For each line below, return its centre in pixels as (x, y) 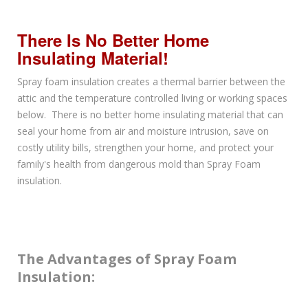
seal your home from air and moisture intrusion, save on (143, 131)
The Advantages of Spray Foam (127, 259)
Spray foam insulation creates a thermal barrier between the (151, 82)
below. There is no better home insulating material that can (150, 115)
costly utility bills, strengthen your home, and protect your (145, 148)
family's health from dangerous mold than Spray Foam (139, 164)
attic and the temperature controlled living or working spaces (152, 98)
